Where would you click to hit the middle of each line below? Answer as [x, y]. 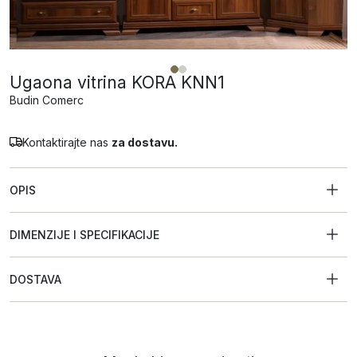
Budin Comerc [47, 100]
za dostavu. [145, 143]
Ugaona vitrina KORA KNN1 [117, 83]
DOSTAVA [35, 280]
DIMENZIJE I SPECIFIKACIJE [84, 235]
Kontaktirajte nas [67, 143]
